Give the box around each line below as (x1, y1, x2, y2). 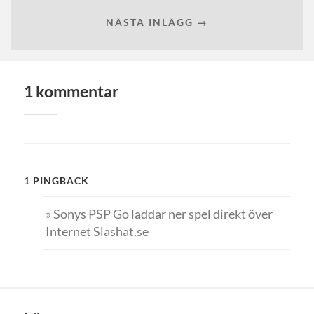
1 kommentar (23, 82, 118, 102)
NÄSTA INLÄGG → (106, 15, 208, 28)
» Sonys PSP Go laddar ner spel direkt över (45, 206, 273, 222)
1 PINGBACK (23, 175, 89, 187)
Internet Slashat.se (45, 224, 149, 240)
